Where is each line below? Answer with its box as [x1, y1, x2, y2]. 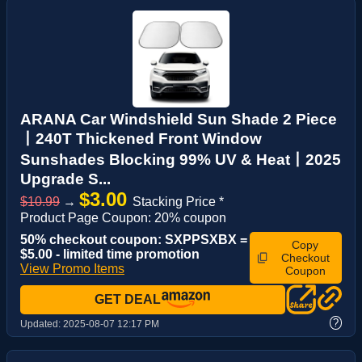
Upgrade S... [20, 170, 111, 187]
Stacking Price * [133, 194, 224, 208]
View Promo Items [20, 261, 124, 276]
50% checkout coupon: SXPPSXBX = [20, 232, 247, 246]
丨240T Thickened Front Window [20, 129, 262, 147]
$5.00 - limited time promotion [20, 246, 200, 261]
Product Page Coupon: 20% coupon [20, 210, 226, 225]
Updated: [20, 318, 63, 330]
